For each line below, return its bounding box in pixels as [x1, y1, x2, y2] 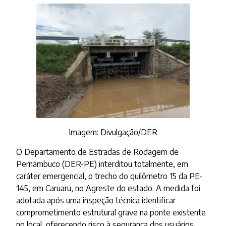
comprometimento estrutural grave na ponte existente [16, 207, 206, 217]
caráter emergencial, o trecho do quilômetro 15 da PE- [16, 171, 203, 181]
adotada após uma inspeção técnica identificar [16, 195, 176, 205]
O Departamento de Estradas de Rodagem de [16, 146, 179, 157]
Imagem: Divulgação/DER [68, 127, 157, 138]
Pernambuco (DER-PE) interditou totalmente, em [16, 158, 189, 169]
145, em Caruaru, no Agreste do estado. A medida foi [16, 183, 201, 193]
